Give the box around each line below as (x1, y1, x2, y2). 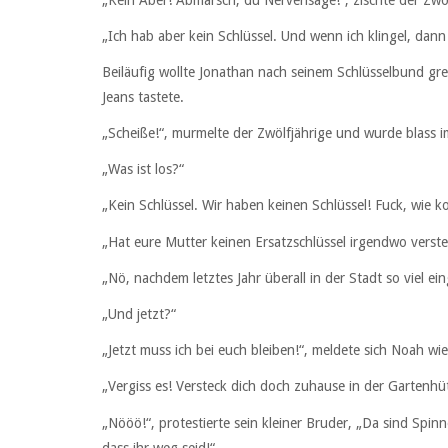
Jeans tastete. (102, 88, 184, 105)
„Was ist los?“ (102, 161, 184, 178)
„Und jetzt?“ (102, 306, 176, 322)
